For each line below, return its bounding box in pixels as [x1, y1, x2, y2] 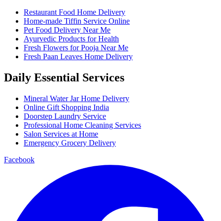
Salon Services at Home [24, 129, 98, 138]
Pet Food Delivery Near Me [24, 25, 110, 34]
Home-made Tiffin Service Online [24, 16, 130, 25]
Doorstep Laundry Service [24, 111, 106, 120]
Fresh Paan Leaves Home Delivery [24, 52, 133, 61]
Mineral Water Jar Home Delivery [24, 94, 129, 103]
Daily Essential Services [4, 71, 124, 84]
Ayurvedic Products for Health [24, 34, 119, 43]
